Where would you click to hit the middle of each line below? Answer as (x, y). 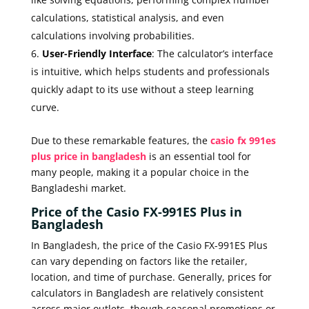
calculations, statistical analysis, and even (127, 17)
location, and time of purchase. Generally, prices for (151, 277)
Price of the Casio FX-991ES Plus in (136, 211)
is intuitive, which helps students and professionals (150, 71)
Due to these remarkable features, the (120, 140)
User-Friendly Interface (97, 53)
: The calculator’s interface (212, 53)
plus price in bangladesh (88, 156)
